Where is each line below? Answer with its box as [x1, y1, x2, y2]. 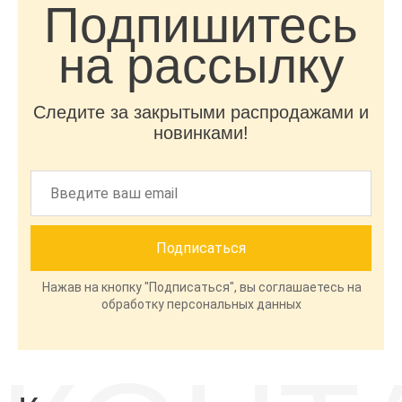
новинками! [153, 123, 249, 143]
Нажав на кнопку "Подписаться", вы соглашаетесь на [41, 280, 362, 294]
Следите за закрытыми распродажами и [33, 102, 369, 122]
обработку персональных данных [101, 297, 301, 311]
